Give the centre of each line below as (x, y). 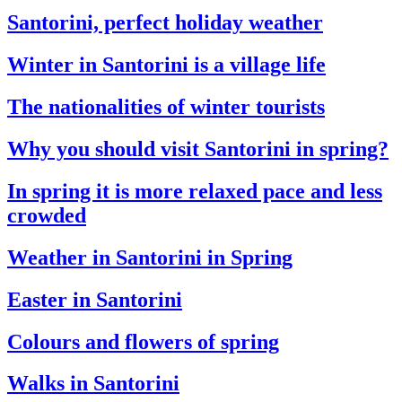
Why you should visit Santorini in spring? (198, 149)
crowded (47, 215)
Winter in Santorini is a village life (166, 65)
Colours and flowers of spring (143, 341)
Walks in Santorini (93, 384)
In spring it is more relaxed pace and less (195, 191)
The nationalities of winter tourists (166, 106)
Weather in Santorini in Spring (150, 257)
